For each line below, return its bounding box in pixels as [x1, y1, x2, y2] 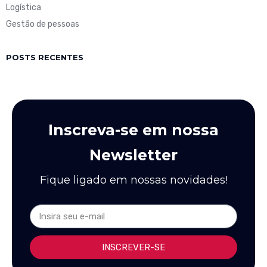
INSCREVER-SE [102, 241, 165, 253]
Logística [6, 2, 41, 13]
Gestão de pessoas [6, 19, 79, 30]
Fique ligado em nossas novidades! [39, 173, 228, 187]
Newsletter [89, 146, 178, 164]
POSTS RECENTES [6, 52, 83, 63]
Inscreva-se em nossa [48, 121, 219, 139]
